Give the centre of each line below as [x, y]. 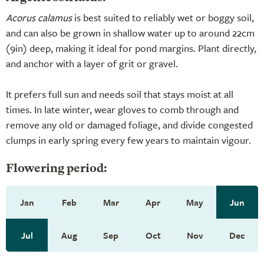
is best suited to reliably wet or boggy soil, [163, 17]
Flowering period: [57, 169]
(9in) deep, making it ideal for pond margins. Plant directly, [131, 48]
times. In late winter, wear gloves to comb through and [122, 109]
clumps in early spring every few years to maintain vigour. [128, 140]
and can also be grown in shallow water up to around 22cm [130, 32]
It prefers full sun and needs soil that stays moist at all [120, 94]
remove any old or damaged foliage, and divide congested [129, 124]
